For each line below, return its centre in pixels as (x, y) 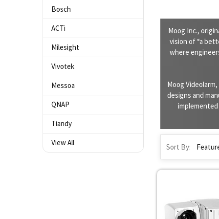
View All (63, 142)
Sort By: (178, 147)
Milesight (65, 47)
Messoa (63, 85)
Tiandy (61, 123)
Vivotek (63, 66)
